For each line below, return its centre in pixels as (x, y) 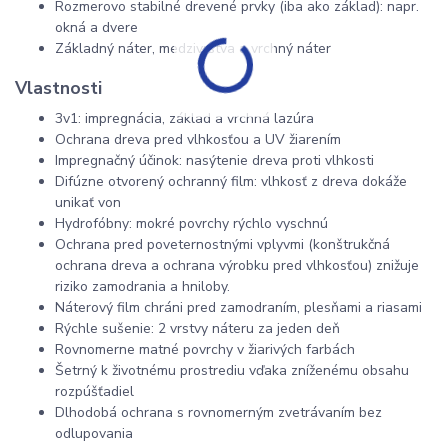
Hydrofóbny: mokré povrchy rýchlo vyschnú (191, 223)
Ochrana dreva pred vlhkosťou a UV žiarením (198, 139)
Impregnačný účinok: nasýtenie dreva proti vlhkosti (214, 160)
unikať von (88, 202)
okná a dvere (96, 28)
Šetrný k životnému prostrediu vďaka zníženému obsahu (232, 370)
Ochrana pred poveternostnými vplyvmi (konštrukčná (222, 244)
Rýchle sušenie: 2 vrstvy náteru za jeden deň (197, 328)
